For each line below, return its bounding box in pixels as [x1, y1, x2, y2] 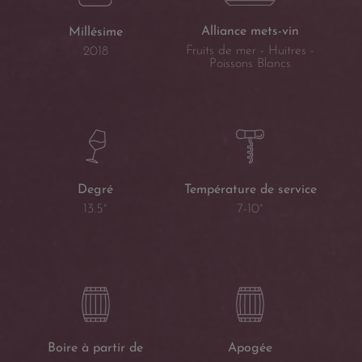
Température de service [183, 183, 317, 196]
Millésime [68, 25, 123, 39]
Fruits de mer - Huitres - [186, 44, 315, 58]
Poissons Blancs [209, 57, 292, 71]
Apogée [228, 341, 273, 355]
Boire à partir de [48, 341, 144, 355]
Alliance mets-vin [201, 25, 300, 39]
